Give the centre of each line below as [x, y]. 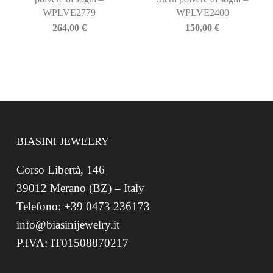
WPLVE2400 [202, 12]
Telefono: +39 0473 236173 [83, 206]
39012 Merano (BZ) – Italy [80, 188]
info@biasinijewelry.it [68, 225]
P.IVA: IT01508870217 [72, 243]
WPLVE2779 [69, 12]
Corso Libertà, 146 [60, 170]
